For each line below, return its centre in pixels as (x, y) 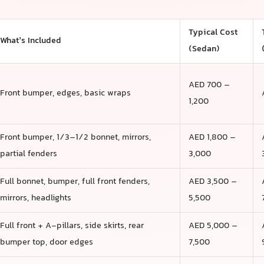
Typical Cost (213, 33)
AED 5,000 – (213, 226)
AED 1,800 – (212, 138)
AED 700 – (209, 85)
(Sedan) (204, 49)
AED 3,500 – (212, 182)
